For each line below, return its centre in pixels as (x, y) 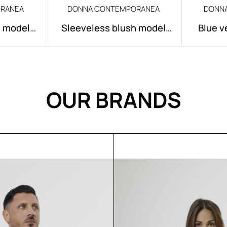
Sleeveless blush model (114, 28)
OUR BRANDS (113, 100)
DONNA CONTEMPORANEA (114, 9)
